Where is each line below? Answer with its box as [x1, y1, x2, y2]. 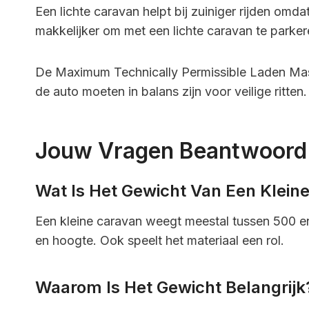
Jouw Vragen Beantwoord [35, 137, 307, 164]
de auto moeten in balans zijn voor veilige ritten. [35, 83, 307, 99]
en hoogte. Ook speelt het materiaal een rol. [35, 232, 284, 248]
